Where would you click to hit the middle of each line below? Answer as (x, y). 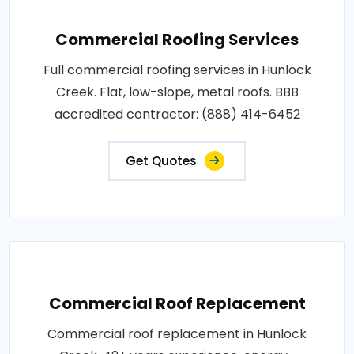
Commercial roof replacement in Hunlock (177, 333)
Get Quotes (161, 160)
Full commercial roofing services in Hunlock (177, 70)
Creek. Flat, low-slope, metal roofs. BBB (177, 92)
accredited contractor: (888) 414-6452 (177, 114)
